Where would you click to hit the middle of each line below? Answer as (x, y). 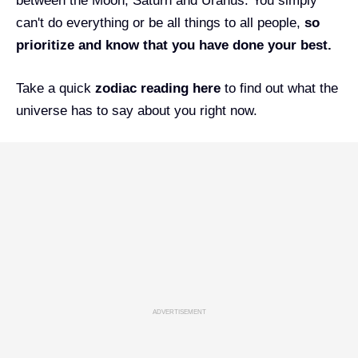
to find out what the (279, 88)
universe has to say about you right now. (137, 110)
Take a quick (56, 88)
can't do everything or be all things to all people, (158, 23)
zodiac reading (142, 88)
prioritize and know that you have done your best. (174, 45)
